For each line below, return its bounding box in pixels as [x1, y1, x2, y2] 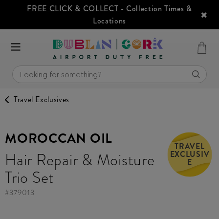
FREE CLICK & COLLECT [27, 3, 121, 14]
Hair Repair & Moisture [5, 149, 155, 171]
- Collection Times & [120, 3, 192, 14]
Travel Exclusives [14, 94, 69, 105]
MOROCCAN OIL [5, 129, 112, 148]
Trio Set [5, 166, 54, 189]
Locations [93, 15, 126, 26]
